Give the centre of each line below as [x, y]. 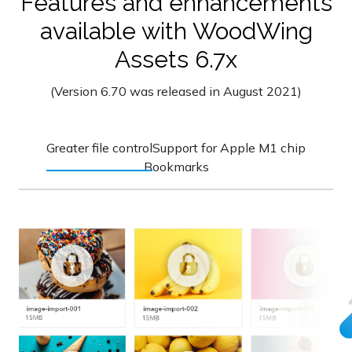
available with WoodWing [176, 31]
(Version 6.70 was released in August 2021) [176, 92]
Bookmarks [176, 167]
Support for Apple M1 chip [229, 148]
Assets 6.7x [176, 60]
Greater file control [99, 148]
